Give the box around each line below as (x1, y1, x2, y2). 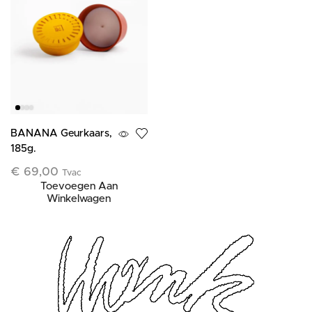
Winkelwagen (47, 193, 111, 204)
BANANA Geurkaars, (10, 127, 112, 139)
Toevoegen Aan (40, 180, 118, 192)
